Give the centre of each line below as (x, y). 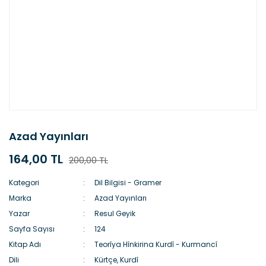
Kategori (24, 183)
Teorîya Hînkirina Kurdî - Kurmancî (156, 244)
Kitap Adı (25, 244)
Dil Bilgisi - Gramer (128, 183)
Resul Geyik (115, 213)
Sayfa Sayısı (32, 229)
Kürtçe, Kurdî (117, 260)
